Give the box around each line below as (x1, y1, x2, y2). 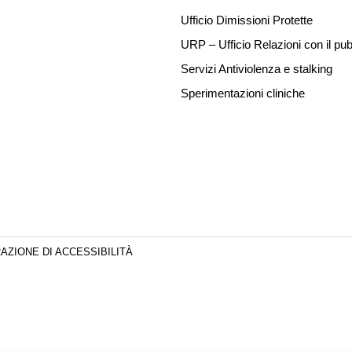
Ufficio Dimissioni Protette (181, 13, 313, 27)
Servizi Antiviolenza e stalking (181, 62, 332, 75)
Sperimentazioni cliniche (181, 86, 305, 100)
